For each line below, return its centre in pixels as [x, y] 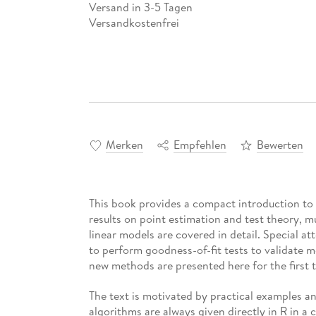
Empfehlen [200, 145]
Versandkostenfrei [134, 22]
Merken [124, 145]
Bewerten [280, 145]
